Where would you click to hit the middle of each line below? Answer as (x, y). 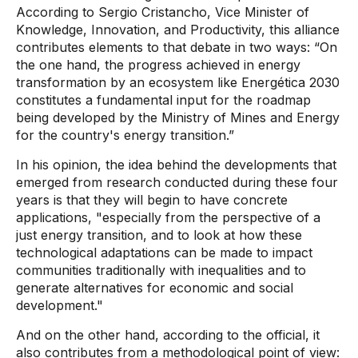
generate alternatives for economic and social (155, 288)
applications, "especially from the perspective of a (168, 217)
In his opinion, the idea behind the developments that (176, 165)
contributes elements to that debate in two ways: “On (177, 47)
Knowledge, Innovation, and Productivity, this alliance (178, 30)
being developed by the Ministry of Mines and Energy (178, 117)
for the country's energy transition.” (125, 135)
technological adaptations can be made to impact (164, 253)
